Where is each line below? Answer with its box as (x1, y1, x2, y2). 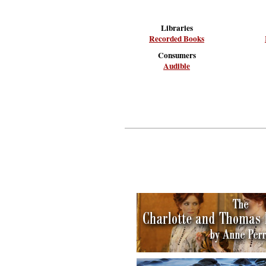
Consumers (157, 49, 196, 61)
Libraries (160, 22, 193, 34)
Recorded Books (149, 33, 204, 45)
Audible (163, 60, 190, 72)
